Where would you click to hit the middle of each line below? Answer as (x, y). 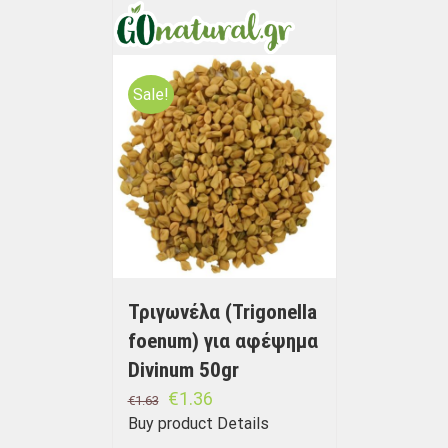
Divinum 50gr (183, 370)
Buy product (170, 424)
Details (242, 424)
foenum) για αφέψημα (222, 341)
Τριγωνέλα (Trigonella (222, 312)
